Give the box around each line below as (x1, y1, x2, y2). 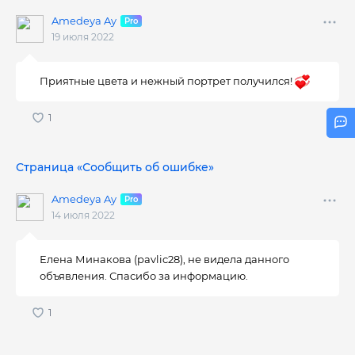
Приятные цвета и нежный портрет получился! (40, 74, 296, 87)
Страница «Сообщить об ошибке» (16, 160, 214, 174)
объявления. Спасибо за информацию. (40, 269, 249, 282)
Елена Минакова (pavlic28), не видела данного (40, 253, 290, 265)
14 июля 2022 (52, 209, 115, 221)
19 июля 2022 (52, 31, 114, 43)
